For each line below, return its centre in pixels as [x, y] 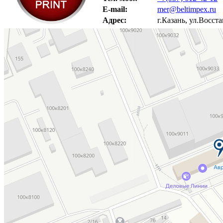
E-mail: [115, 9]
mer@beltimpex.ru [187, 9]
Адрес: [114, 20]
